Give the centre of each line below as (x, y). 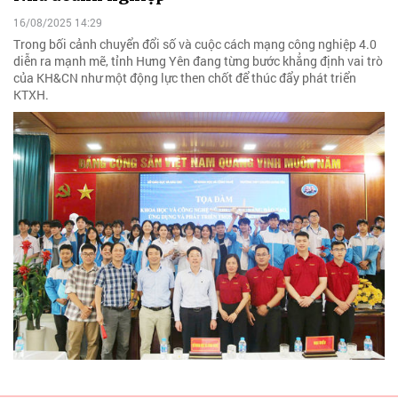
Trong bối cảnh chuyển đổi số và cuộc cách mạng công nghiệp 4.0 (195, 44)
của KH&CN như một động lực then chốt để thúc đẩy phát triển (185, 78)
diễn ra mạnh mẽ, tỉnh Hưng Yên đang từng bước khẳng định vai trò (198, 61)
